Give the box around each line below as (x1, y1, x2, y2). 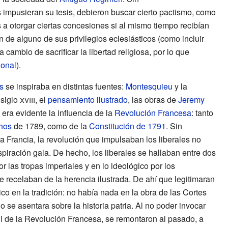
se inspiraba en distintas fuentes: (3, 80, 126, 92)
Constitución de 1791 (89, 120, 166, 132)
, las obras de (127, 93, 178, 105)
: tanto (191, 106, 213, 119)
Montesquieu (125, 80, 173, 92)
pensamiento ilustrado (47, 93, 128, 105)
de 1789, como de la (11, 120, 89, 132)
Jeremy (178, 93, 205, 105)
